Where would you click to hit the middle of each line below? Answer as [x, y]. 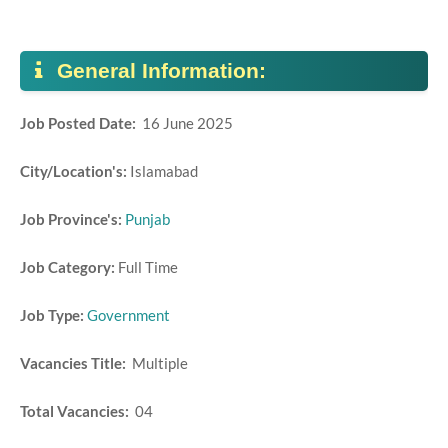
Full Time [148, 267]
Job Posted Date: [81, 123]
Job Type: [52, 315]
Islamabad [165, 171]
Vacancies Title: [76, 363]
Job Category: [69, 267]
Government [128, 315]
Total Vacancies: [77, 411]
